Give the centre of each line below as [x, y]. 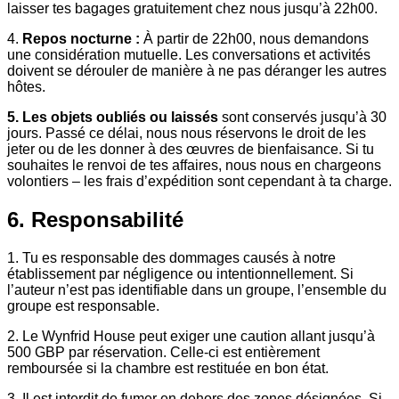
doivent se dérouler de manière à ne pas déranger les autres [197, 71]
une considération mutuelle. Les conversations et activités [189, 55]
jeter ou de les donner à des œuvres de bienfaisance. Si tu [191, 150]
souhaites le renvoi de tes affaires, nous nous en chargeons [194, 166]
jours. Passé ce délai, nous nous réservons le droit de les [187, 134]
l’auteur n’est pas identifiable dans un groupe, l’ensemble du [197, 290]
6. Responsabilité [95, 220]
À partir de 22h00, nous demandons [254, 39]
